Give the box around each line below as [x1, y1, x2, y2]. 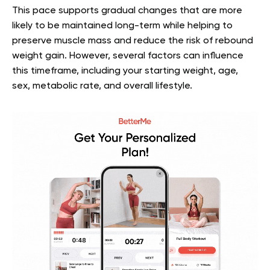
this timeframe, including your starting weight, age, [12, 66, 238, 77]
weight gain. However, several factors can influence [12, 51, 243, 61]
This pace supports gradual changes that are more [12, 6, 242, 16]
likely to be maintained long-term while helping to [12, 21, 233, 31]
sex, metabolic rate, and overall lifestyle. [12, 81, 192, 92]
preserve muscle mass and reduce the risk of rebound [12, 36, 253, 46]
